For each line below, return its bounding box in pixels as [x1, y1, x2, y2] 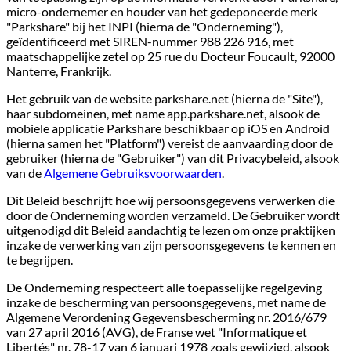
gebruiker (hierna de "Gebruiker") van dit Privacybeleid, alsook [6, 150, 339, 165]
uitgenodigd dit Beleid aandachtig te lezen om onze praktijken [6, 222, 335, 237]
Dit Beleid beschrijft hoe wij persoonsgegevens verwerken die [6, 192, 335, 208]
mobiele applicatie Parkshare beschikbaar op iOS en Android [6, 120, 330, 136]
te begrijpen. [6, 251, 73, 267]
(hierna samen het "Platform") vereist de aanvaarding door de [6, 135, 333, 150]
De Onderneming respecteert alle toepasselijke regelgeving [6, 279, 322, 295]
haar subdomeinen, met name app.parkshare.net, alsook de [6, 105, 320, 121]
